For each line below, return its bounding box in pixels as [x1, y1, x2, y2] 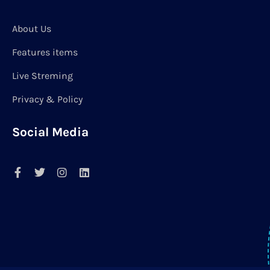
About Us [12, 23, 51, 35]
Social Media [12, 125, 89, 140]
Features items [12, 46, 78, 58]
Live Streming [12, 70, 73, 82]
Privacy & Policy [12, 93, 83, 105]
